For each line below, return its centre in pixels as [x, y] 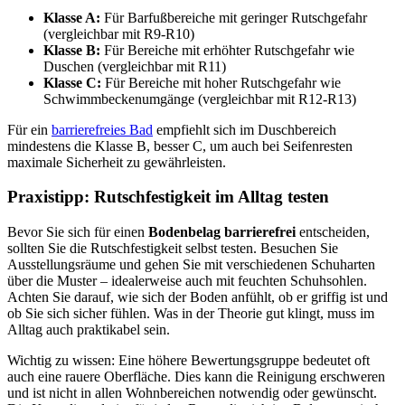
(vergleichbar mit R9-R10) [119, 33]
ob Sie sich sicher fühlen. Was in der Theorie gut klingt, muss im [191, 314]
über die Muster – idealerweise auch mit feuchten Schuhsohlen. [187, 281]
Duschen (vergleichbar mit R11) [135, 66]
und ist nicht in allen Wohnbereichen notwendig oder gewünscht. [192, 393]
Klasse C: [72, 82]
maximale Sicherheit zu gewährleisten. [117, 162]
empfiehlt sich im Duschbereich [245, 129]
